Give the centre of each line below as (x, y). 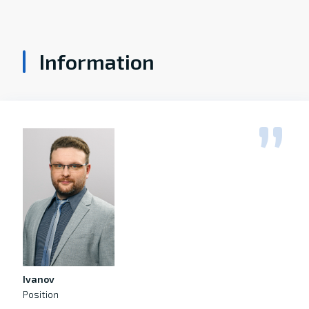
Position (40, 294)
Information (97, 61)
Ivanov (38, 279)
